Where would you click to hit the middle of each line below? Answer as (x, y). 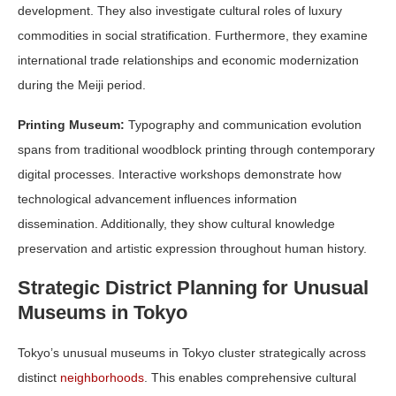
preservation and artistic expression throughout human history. (192, 249)
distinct (39, 378)
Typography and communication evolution (243, 125)
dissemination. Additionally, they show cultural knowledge (176, 224)
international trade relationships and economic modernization (188, 61)
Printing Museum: (71, 125)
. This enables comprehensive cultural (250, 378)
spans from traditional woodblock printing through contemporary (196, 150)
